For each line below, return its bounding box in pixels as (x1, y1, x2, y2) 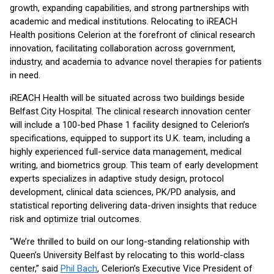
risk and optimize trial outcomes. (10, 213, 141, 224)
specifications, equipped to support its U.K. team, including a (10, 133, 250, 144)
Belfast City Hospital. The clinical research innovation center (10, 106, 251, 117)
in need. (10, 70, 40, 81)
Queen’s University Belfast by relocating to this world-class (10, 250, 245, 261)
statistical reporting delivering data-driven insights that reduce (10, 200, 257, 211)
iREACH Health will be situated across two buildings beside (10, 92, 245, 103)
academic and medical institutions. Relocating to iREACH (10, 16, 237, 27)
